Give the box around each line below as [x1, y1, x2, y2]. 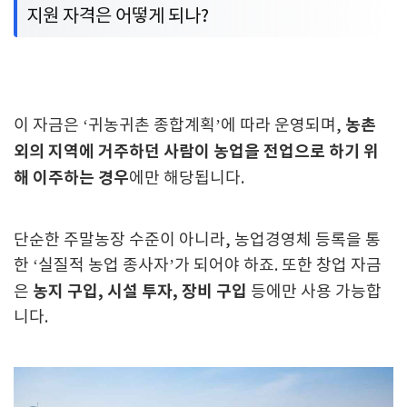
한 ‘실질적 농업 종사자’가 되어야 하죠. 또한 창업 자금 [14, 256, 382, 275]
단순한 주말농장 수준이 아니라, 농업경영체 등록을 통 [14, 231, 381, 250]
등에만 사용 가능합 [247, 283, 382, 302]
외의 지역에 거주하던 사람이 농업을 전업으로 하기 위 [14, 142, 379, 162]
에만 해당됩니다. [129, 169, 244, 188]
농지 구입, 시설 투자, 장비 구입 [33, 282, 247, 302]
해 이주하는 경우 [14, 168, 129, 188]
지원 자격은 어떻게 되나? [26, 6, 209, 27]
